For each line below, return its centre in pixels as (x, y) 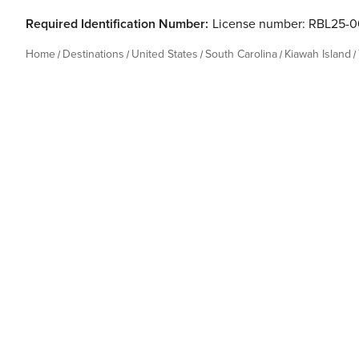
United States (165, 54)
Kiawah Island (318, 54)
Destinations (93, 54)
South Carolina (241, 54)
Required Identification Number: (117, 24)
